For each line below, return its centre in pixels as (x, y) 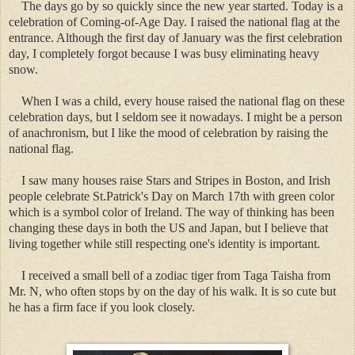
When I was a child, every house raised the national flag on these (183, 101)
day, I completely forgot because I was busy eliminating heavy (164, 54)
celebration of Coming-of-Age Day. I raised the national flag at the (174, 22)
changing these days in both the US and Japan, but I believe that (168, 228)
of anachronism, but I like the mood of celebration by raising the (168, 133)
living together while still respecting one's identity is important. (164, 244)
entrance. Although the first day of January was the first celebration (176, 38)
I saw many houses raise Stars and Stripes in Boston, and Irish (176, 181)
